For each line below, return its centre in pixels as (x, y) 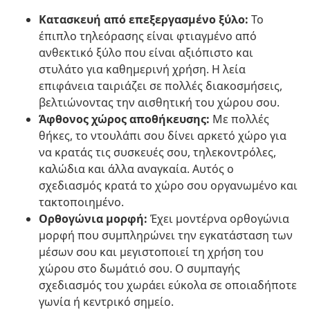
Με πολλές (239, 119)
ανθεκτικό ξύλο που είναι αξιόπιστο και (146, 53)
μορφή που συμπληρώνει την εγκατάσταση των (166, 236)
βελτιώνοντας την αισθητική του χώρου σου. (159, 103)
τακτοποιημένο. (81, 202)
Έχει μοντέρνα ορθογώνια (218, 219)
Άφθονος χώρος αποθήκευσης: (124, 119)
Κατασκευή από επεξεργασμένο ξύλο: (144, 20)
